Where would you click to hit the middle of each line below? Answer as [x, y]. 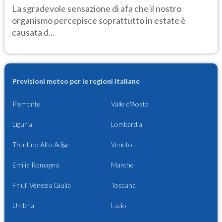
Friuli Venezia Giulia [42, 185]
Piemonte [27, 104]
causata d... [33, 32]
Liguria [22, 124]
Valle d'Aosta [130, 104]
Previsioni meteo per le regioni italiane [76, 81]
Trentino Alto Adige [41, 145]
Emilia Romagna [36, 165]
